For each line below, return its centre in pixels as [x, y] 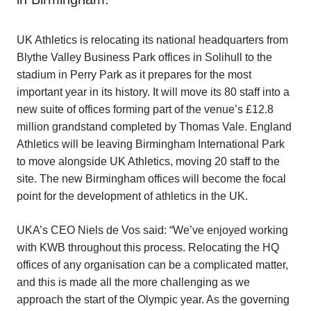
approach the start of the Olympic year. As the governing [153, 300]
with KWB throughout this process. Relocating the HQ [148, 247]
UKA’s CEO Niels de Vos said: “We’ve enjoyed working [152, 230]
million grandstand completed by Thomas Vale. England [154, 127]
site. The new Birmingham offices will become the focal [151, 179]
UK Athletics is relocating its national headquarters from [152, 40]
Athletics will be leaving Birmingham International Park [151, 144]
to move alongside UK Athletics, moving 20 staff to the [148, 161]
